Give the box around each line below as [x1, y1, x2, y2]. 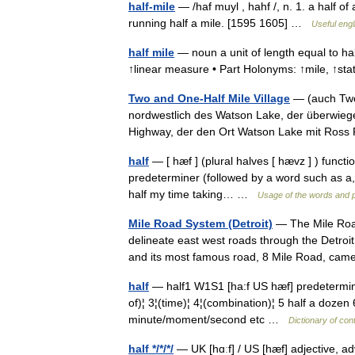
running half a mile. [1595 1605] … [128, 17, 311, 29]
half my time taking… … [128, 188, 258, 200]
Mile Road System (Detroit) [128, 217, 273, 230]
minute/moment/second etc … [128, 313, 288, 326]
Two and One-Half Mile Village [128, 92, 290, 105]
